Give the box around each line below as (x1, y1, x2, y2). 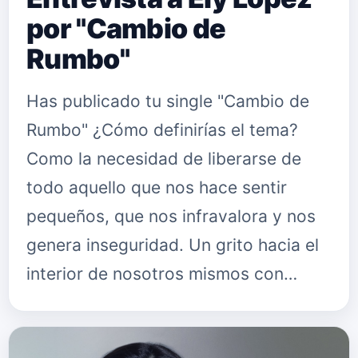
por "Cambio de (26, 12, 226, 45)
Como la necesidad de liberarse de (26, 149, 301, 169)
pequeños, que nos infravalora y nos (26, 206, 316, 226)
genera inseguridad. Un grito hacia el (26, 235, 319, 255)
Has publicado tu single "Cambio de (26, 91, 309, 111)
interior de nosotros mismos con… (26, 264, 297, 284)
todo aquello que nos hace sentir (26, 177, 287, 197)
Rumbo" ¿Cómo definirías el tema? (26, 120, 298, 140)
